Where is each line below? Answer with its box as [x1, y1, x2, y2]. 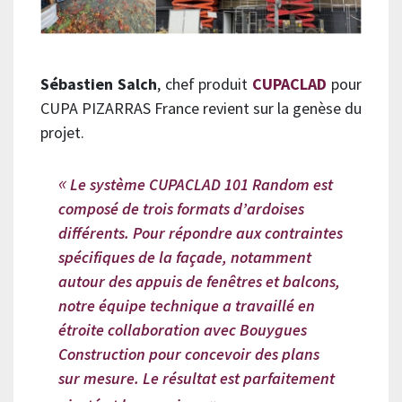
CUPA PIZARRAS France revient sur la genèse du [40, 97, 362, 118]
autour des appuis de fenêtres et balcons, [58, 271, 340, 293]
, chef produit [156, 73, 253, 94]
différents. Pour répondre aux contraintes [58, 223, 343, 244]
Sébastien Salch [40, 73, 157, 94]
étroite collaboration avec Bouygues [58, 319, 307, 341]
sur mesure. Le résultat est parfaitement [58, 368, 335, 389]
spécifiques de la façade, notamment [58, 247, 311, 268]
